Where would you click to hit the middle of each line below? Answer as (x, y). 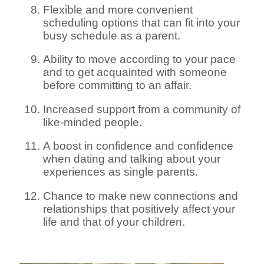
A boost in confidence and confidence (138, 146)
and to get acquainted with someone (135, 72)
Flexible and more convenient (118, 9)
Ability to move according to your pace (140, 60)
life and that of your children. (114, 222)
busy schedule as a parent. (112, 35)
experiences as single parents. (121, 172)
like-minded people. (93, 122)
